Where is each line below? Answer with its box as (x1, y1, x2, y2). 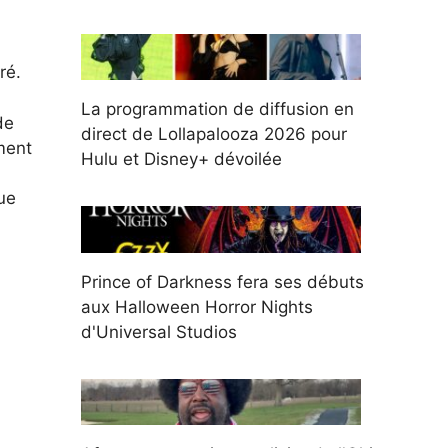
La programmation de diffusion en (81, 99, 354, 120)
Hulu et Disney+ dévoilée (81, 149, 282, 170)
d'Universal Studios (81, 321, 237, 342)
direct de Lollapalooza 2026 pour (81, 124, 347, 145)
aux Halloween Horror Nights (81, 296, 313, 317)
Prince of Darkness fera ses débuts (81, 271, 364, 292)
